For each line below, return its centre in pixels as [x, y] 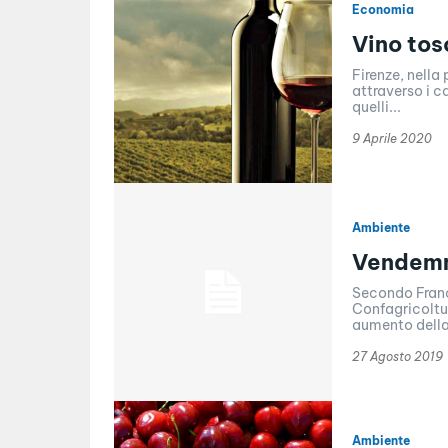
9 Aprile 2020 [391, 138]
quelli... [376, 106]
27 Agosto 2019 [397, 356]
